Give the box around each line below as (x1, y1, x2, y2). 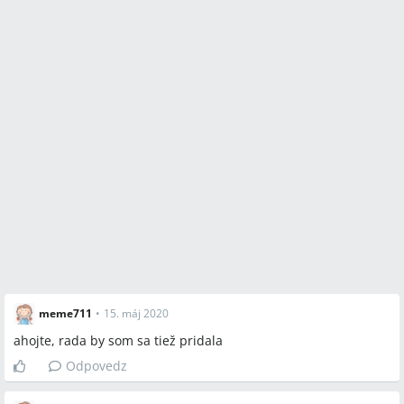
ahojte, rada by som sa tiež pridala (14, 332, 223, 349)
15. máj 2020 (104, 306, 169, 321)
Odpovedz (66, 357, 127, 374)
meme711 (39, 306, 92, 321)
